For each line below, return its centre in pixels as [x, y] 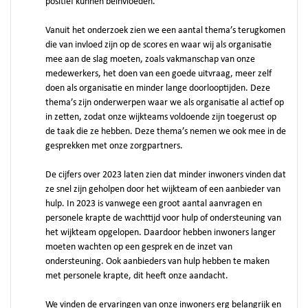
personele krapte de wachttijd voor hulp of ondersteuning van [163, 218]
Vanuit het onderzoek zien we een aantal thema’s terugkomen [165, 31]
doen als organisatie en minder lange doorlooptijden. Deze [158, 88]
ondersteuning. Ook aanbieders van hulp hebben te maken [157, 262]
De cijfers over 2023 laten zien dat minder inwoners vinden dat [166, 175]
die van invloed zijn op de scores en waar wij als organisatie [158, 45]
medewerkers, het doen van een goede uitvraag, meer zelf [158, 74]
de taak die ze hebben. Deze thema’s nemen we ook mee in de [166, 132]
